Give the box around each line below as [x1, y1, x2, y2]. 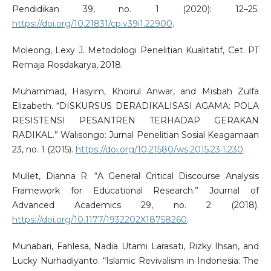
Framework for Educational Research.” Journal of [11, 184, 260, 196]
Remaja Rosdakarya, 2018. [11, 59, 123, 70]
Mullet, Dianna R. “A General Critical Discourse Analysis [11, 170, 260, 181]
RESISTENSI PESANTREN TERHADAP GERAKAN [11, 114, 260, 126]
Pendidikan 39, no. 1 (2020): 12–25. [11, 3, 260, 15]
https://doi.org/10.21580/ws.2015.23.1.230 [75, 143, 243, 155]
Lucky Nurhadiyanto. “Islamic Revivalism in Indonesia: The [11, 255, 260, 266]
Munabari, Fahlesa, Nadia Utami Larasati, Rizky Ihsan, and [11, 240, 260, 252]
